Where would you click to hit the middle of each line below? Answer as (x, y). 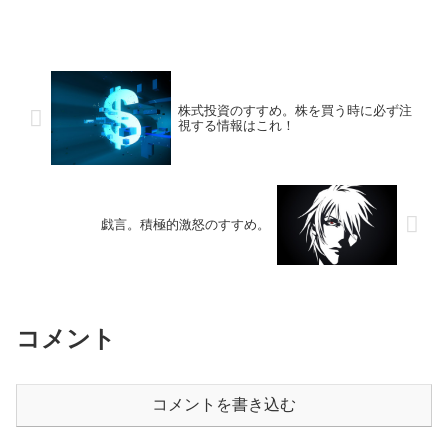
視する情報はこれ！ (236, 126)
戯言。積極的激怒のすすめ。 (186, 225)
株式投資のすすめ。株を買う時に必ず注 (294, 111)
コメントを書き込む (224, 404)
